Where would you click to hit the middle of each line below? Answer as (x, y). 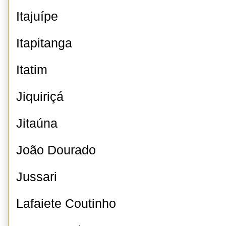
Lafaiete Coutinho (66, 204)
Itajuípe (37, 16)
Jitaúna (37, 123)
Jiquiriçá (40, 97)
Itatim (32, 70)
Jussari (37, 177)
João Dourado (56, 150)
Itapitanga (44, 43)
